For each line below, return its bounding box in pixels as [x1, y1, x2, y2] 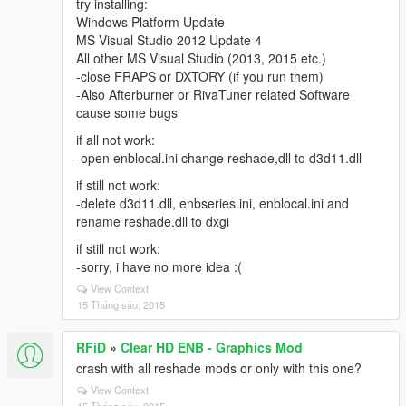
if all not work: [76, 130, 155, 149]
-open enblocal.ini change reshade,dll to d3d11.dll [76, 149, 362, 167]
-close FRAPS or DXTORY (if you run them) [76, 67, 324, 85]
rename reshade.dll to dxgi [76, 212, 229, 230]
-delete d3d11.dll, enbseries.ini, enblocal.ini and [76, 194, 349, 212]
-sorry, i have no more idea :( [76, 257, 242, 275]
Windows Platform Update [76, 13, 225, 31]
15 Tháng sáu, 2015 [77, 297, 165, 312]
